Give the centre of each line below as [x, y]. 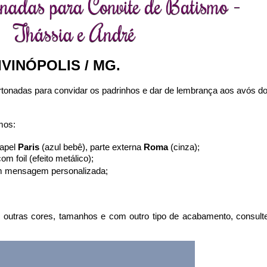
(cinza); [184, 147]
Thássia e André [75, 33]
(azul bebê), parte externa [91, 147]
